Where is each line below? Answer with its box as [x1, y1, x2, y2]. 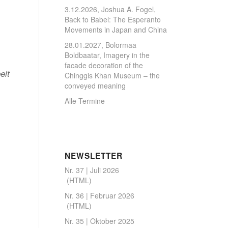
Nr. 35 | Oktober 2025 [64, 216, 134, 226]
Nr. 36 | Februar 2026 [64, 190, 134, 201]
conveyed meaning [64, 80, 126, 91]
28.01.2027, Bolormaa [64, 40, 136, 50]
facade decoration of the [64, 60, 143, 70]
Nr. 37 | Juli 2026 [64, 165, 119, 175]
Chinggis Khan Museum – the [64, 70, 160, 80]
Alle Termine [64, 96, 105, 106]
